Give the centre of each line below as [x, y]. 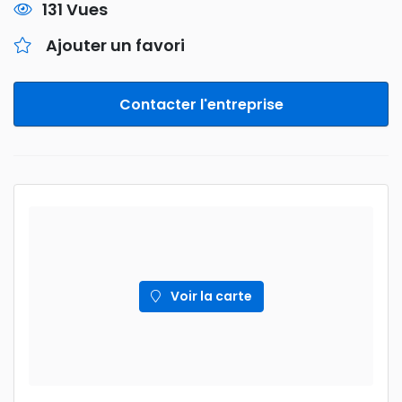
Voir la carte [210, 296]
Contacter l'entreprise [201, 105]
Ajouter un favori [115, 45]
